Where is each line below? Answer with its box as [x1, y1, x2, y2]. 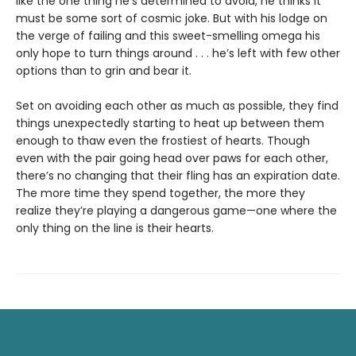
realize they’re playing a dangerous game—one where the [16, 202, 337, 219]
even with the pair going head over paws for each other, [16, 149, 328, 166]
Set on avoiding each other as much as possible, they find [16, 97, 339, 114]
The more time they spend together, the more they [16, 184, 305, 201]
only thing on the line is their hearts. [16, 219, 214, 236]
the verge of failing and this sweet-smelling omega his [16, 27, 320, 44]
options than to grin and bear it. [16, 62, 192, 79]
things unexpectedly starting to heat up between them [16, 114, 324, 131]
